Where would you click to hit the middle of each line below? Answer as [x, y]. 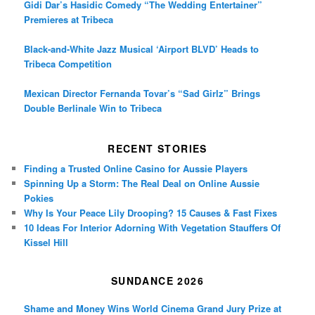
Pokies [39, 198]
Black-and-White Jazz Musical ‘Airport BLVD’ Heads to [142, 49]
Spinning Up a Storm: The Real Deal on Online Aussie [142, 184]
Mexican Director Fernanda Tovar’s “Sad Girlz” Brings [142, 93]
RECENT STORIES [157, 149]
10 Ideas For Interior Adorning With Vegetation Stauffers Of [153, 228]
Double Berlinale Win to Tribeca [93, 108]
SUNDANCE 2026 [157, 281]
